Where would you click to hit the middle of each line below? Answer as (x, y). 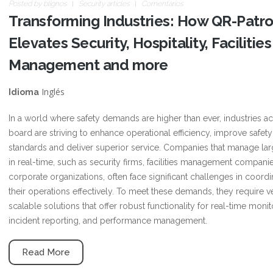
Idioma (24, 92)
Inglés (52, 92)
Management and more (88, 65)
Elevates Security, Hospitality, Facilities (140, 43)
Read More (46, 252)
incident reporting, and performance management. (108, 221)
